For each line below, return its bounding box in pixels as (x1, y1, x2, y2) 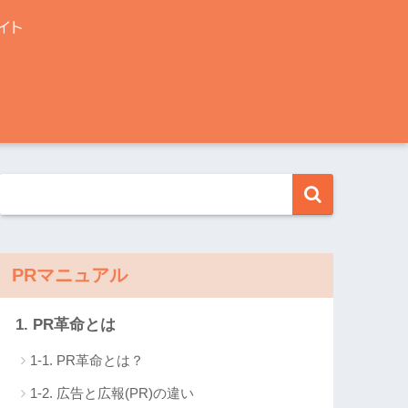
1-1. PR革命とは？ (30, 352, 145, 369)
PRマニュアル (12, 265, 128, 286)
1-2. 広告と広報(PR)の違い (30, 385, 195, 402)
